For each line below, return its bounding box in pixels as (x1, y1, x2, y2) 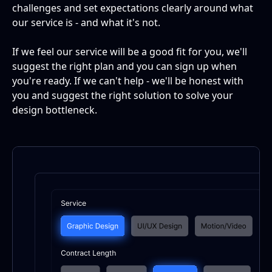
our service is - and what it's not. (12, 15, 160, 29)
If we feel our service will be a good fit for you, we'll (12, 44, 247, 58)
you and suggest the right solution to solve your (12, 88, 233, 102)
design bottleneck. (12, 103, 97, 117)
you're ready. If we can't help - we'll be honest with (12, 73, 243, 87)
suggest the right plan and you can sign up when (12, 59, 237, 73)
